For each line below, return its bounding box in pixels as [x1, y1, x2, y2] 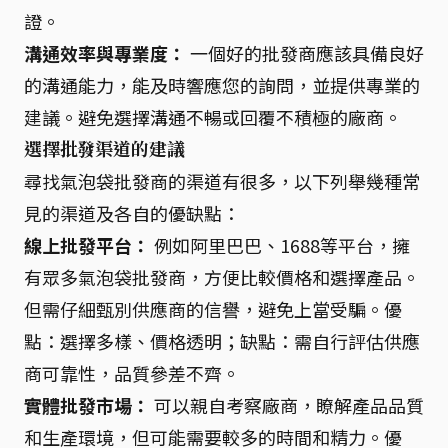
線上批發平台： [24, 231, 150, 258]
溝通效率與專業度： [24, 39, 186, 66]
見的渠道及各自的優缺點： [24, 199, 240, 226]
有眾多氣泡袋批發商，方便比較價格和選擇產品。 [24, 263, 420, 290]
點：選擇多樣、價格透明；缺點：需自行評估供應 [24, 327, 420, 354]
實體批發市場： [24, 391, 150, 418]
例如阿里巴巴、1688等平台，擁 [150, 231, 410, 258]
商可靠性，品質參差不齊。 [24, 359, 240, 386]
